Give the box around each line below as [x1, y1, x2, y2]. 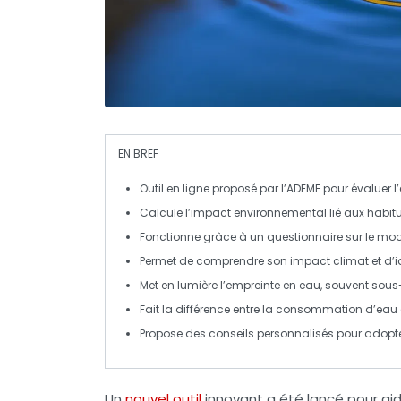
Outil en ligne [140, 181, 209, 197]
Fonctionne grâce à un [140, 229, 267, 245]
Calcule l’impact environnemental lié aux [140, 205, 367, 221]
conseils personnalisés [209, 326, 334, 342]
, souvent [320, 277, 371, 294]
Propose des [140, 326, 209, 342]
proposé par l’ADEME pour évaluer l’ [209, 181, 399, 197]
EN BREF [118, 146, 158, 162]
